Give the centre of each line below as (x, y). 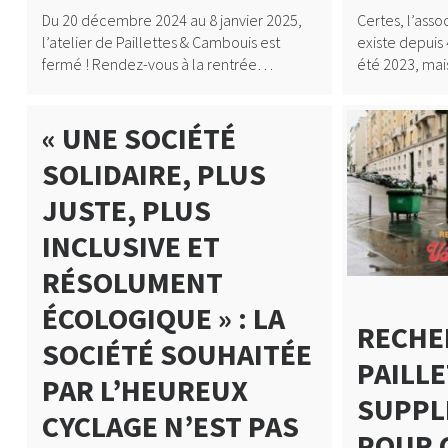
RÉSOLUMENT (132, 281)
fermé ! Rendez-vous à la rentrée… (157, 63)
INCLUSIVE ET (130, 245)
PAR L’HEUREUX (144, 389)
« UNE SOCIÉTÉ (138, 137)
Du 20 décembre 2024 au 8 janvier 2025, (171, 19)
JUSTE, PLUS (126, 209)
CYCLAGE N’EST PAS (170, 425)
